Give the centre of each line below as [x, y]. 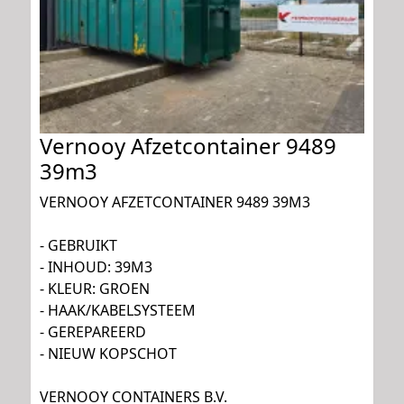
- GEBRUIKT [78, 245]
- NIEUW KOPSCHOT [108, 353]
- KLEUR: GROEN [95, 288]
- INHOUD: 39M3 [96, 266]
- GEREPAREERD [93, 331]
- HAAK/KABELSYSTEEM [118, 310]
